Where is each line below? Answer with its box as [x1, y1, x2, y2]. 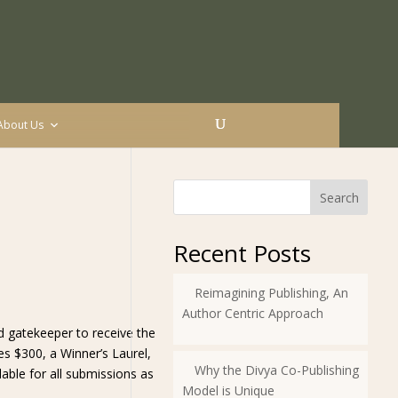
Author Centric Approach [181, 305, 323, 322]
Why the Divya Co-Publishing [194, 362, 359, 378]
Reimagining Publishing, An [194, 284, 348, 301]
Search [319, 188, 359, 206]
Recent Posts [172, 237, 311, 269]
